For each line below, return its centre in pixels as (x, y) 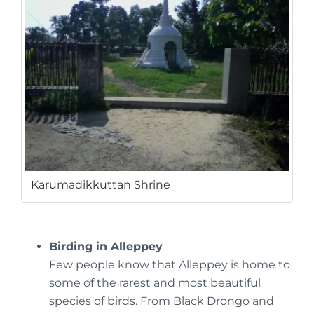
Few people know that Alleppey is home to (170, 265)
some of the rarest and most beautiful (155, 283)
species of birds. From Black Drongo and (162, 301)
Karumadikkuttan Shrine (101, 185)
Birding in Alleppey (106, 247)
